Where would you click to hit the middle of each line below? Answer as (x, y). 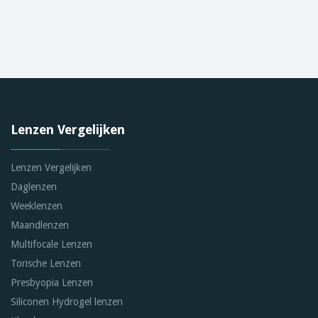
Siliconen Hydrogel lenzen (67, 301)
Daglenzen (34, 186)
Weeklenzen (37, 205)
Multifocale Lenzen (51, 244)
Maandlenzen (40, 225)
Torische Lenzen (46, 263)
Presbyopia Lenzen (52, 282)
